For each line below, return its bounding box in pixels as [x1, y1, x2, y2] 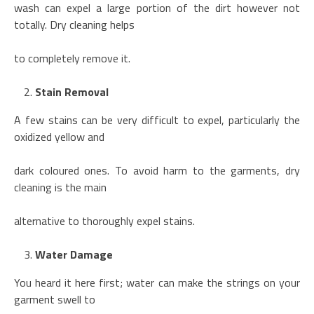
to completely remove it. [14, 49, 130, 67]
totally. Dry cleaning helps [14, 15, 135, 33]
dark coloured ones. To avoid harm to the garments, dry [14, 161, 300, 179]
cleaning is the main [14, 178, 107, 196]
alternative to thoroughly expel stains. [14, 212, 195, 229]
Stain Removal [35, 83, 109, 100]
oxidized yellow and [14, 128, 104, 145]
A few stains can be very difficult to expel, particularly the [14, 111, 300, 128]
